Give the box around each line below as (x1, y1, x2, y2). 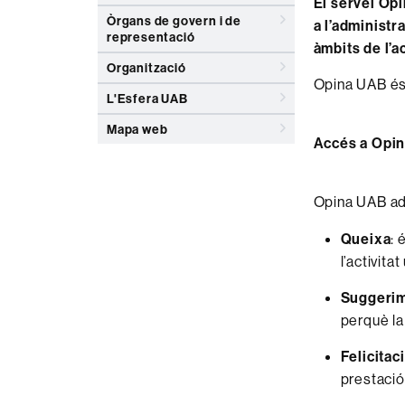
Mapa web (107, 121, 168, 137)
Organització (107, 60, 186, 76)
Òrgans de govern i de (107, 13, 241, 29)
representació (107, 29, 195, 45)
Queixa (340, 230, 391, 248)
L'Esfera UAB (107, 90, 188, 107)
